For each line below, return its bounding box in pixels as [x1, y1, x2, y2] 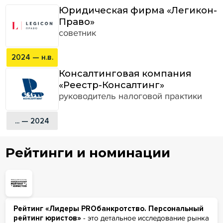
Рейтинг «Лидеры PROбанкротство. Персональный [13, 204, 204, 213]
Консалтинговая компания [59, 67, 192, 79]
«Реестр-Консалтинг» [59, 79, 165, 91]
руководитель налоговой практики [59, 90, 203, 102]
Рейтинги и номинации [5, 144, 170, 160]
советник [59, 27, 97, 38]
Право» [59, 15, 95, 27]
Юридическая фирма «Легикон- [59, 4, 218, 16]
